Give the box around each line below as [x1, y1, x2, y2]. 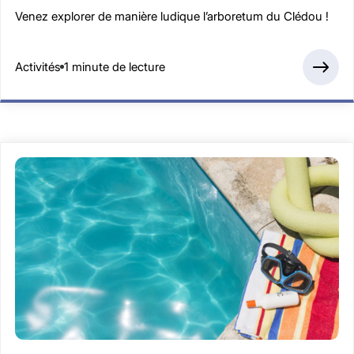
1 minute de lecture [64, 59, 165, 75]
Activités [15, 59, 60, 75]
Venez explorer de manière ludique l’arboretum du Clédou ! [15, 8, 329, 24]
